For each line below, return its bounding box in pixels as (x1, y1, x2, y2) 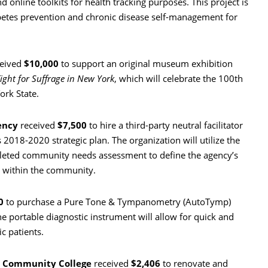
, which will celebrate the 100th (114, 72, 243, 85)
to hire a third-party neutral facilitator (87, 119, 243, 132)
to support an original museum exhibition (59, 57, 233, 70)
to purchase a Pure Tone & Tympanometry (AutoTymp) (4, 196, 231, 208)
